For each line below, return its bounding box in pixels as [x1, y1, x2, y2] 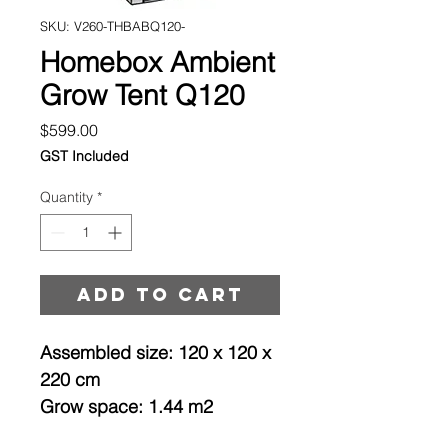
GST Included [40, 146, 129, 165]
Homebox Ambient [40, 44, 275, 79]
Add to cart [76, 282, 244, 306]
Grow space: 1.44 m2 [40, 394, 213, 418]
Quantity [40, 187, 93, 206]
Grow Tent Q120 [40, 77, 245, 112]
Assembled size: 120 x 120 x [40, 340, 271, 364]
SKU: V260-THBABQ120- [40, 17, 185, 34]
